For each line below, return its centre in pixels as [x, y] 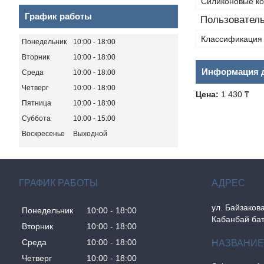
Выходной [90, 134]
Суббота [36, 119]
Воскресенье [43, 134]
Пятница [37, 103]
